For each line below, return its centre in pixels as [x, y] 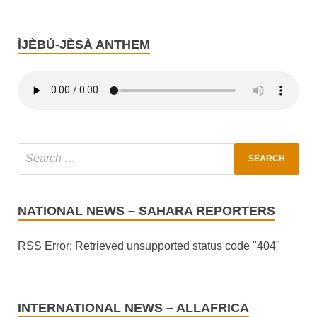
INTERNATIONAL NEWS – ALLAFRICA [133, 307]
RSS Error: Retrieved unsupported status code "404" [149, 246]
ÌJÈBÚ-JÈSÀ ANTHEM [84, 44]
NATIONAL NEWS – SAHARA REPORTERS [146, 211]
